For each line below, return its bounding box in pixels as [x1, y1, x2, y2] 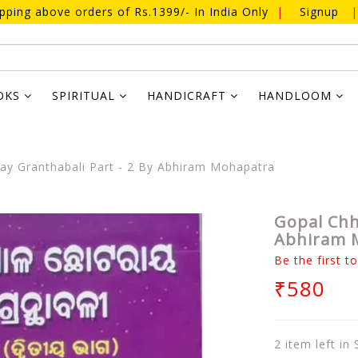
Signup [299, 4, 339, 19]
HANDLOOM [258, 88, 336, 103]
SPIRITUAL [52, 88, 119, 103]
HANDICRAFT [147, 88, 230, 103]
